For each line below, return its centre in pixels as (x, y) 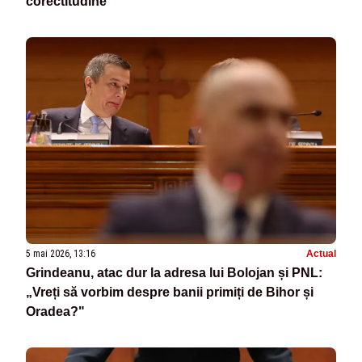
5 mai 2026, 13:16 (61, 253)
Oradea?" (55, 311)
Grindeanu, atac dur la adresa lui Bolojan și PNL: (174, 272)
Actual (321, 253)
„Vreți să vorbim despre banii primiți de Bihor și (170, 292)
